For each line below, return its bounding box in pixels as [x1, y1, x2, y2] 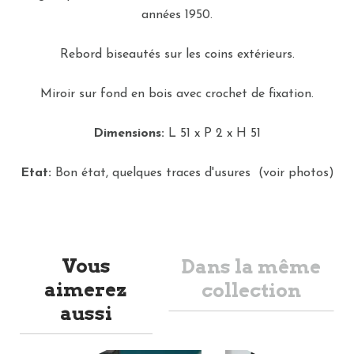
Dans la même [181, 255, 321, 278]
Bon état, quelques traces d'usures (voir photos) [51, 167, 334, 179]
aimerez [44, 278, 128, 301]
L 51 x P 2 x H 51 [164, 127, 261, 140]
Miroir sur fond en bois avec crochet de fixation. [40, 88, 314, 100]
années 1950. [141, 9, 213, 21]
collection [201, 279, 301, 302]
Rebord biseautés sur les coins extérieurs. [59, 48, 295, 61]
